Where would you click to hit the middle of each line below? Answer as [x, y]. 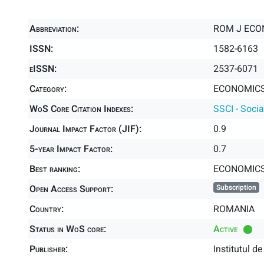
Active [225, 229]
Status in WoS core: [68, 229]
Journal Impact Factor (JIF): [85, 129]
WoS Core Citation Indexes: [81, 109]
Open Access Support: [71, 189]
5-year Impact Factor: [71, 149]
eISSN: [43, 69]
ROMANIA [234, 209]
